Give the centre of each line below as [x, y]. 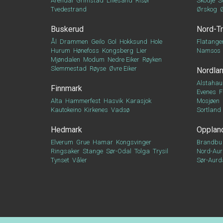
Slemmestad [69, 68]
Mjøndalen [65, 59]
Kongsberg [118, 51]
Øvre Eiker [123, 68]
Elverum [62, 142]
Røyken [152, 59]
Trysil [161, 151]
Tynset [60, 160]
